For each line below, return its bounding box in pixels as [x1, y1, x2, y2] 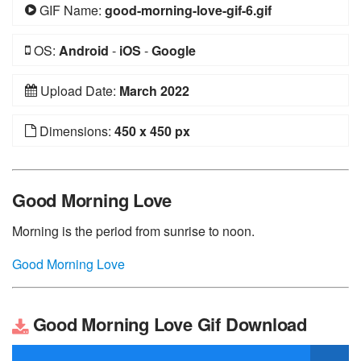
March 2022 [119, 81, 189, 100]
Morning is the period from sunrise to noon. [12, 222, 255, 240]
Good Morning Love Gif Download [27, 311, 307, 337]
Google [151, 41, 196, 60]
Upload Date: [37, 81, 119, 100]
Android [59, 41, 109, 60]
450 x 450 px [114, 122, 190, 140]
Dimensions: [36, 122, 114, 140]
